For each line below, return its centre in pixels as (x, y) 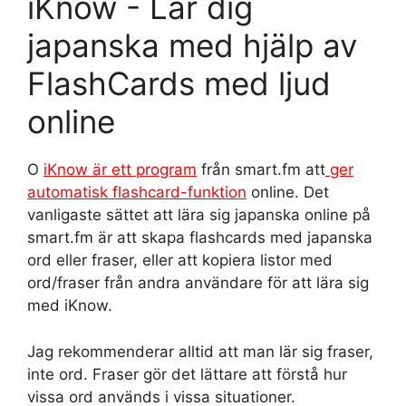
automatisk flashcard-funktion (137, 192)
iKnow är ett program (120, 169)
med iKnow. (70, 305)
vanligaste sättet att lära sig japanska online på (199, 215)
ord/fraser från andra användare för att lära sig (198, 283)
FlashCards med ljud (179, 83)
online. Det (288, 192)
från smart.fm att (261, 169)
